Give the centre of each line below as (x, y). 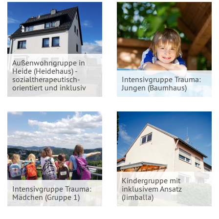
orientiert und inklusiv (49, 88)
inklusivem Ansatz (152, 189)
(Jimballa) (138, 197)
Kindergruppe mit (151, 180)
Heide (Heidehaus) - (45, 71)
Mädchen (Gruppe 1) (46, 197)
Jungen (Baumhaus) (154, 88)
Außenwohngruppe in (49, 63)
